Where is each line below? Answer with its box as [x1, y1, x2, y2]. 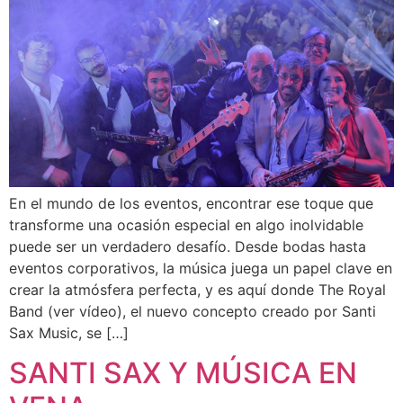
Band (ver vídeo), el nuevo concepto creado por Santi [9, 301, 376, 320]
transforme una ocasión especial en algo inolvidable [9, 215, 363, 234]
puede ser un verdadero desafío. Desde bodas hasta [9, 237, 366, 255]
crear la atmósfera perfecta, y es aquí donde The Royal [9, 280, 386, 299]
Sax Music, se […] [9, 323, 129, 342]
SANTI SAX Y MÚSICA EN [9, 355, 357, 391]
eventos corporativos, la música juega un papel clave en [9, 258, 392, 277]
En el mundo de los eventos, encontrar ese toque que [9, 193, 373, 212]
